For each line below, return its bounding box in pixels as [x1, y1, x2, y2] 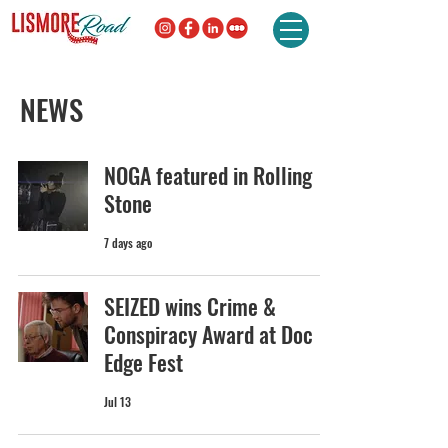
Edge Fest [104, 346, 183, 379]
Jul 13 [104, 392, 131, 410]
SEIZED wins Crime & [104, 290, 276, 323]
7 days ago [104, 233, 152, 251]
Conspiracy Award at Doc [104, 318, 313, 351]
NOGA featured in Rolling [104, 159, 312, 192]
